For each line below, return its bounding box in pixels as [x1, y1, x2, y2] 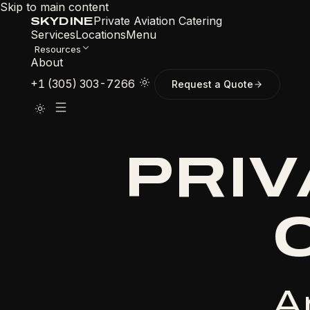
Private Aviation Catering [93, 14, 223, 28]
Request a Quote [172, 78, 253, 90]
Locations [75, 28, 126, 42]
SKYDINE [30, 15, 94, 27]
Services [30, 28, 75, 42]
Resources [35, 44, 81, 55]
